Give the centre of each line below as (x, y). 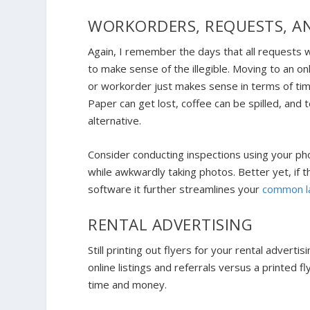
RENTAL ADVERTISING (171, 225)
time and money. (129, 285)
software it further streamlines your (175, 189)
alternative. (116, 121)
